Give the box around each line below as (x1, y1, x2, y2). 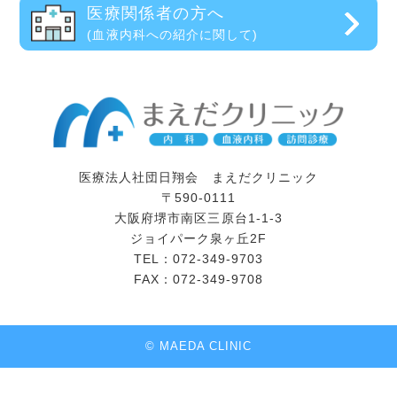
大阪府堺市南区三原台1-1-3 (114, 210, 283, 225)
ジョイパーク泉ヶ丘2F (129, 230, 268, 245)
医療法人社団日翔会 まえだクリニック (78, 169, 319, 184)
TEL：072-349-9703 (133, 251, 264, 266)
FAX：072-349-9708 (133, 271, 264, 286)
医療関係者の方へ (87, 4, 225, 23)
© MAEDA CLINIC (145, 339, 252, 353)
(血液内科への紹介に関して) (87, 27, 259, 43)
